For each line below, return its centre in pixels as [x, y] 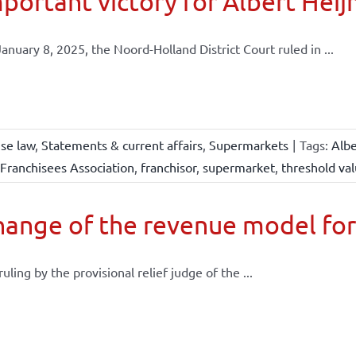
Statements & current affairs [122, 145]
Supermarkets [248, 145]
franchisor [168, 167]
